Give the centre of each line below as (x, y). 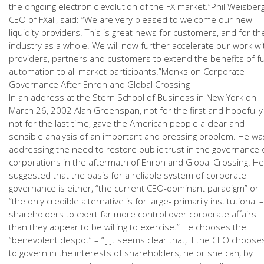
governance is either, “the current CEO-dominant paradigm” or (134, 188)
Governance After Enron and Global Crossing (99, 84)
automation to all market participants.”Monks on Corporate (127, 71)
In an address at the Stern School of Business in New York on (133, 97)
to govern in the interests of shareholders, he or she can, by (131, 253)
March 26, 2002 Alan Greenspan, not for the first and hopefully (136, 110)
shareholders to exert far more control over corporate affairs (133, 214)
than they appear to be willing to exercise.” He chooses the (128, 227)
